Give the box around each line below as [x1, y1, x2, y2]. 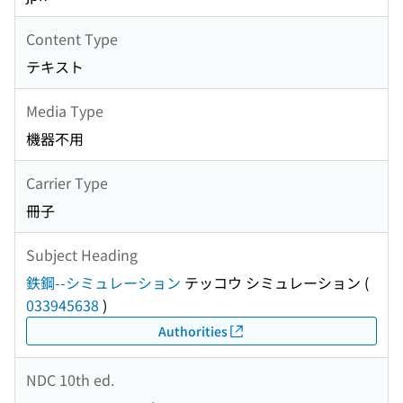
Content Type [26, 27, 118, 49]
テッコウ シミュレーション [181, 272, 361, 294]
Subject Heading [26, 243, 138, 265]
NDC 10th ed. [26, 368, 114, 390]
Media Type [26, 99, 103, 121]
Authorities [157, 321, 228, 340]
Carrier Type [26, 171, 108, 193]
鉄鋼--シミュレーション [26, 272, 181, 294]
